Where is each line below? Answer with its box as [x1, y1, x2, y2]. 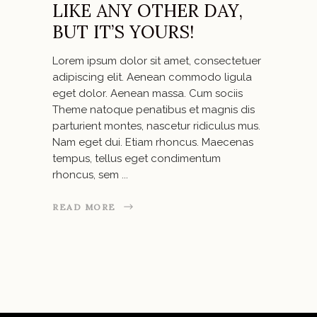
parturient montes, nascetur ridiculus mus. [52, 120, 260, 133]
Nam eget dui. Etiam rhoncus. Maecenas [52, 136, 253, 149]
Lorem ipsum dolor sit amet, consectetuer [52, 54, 261, 68]
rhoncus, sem [52, 168, 122, 182]
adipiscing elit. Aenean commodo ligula [52, 71, 252, 84]
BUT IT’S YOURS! [52, 21, 194, 44]
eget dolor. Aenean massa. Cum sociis [52, 87, 243, 100]
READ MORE [52, 201, 117, 212]
